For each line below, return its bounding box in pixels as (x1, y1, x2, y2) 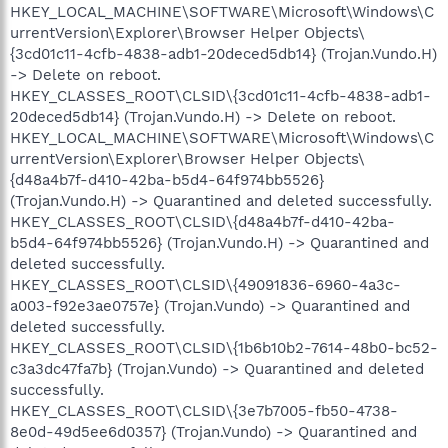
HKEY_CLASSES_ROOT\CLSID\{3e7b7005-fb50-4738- (10, 401, 398, 420)
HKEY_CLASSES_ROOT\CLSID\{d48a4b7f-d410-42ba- (10, 212, 395, 231)
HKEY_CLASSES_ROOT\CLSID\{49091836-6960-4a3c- (10, 275, 401, 294)
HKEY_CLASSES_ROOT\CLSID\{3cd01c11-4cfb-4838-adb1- (10, 86, 431, 105)
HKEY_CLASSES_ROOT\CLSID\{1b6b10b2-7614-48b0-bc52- (10, 338, 438, 357)
